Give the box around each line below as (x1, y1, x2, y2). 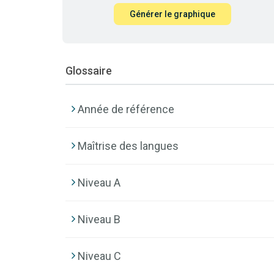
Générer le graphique (130, 9, 215, 19)
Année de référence (78, 102, 174, 116)
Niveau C (78, 249, 121, 262)
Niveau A (78, 176, 120, 189)
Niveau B (78, 212, 120, 226)
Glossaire (65, 64, 112, 77)
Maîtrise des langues (78, 139, 179, 152)
